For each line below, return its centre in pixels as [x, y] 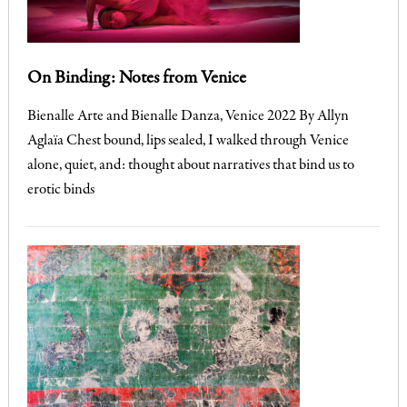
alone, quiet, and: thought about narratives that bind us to [190, 165]
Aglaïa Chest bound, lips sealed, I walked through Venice [188, 141]
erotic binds [60, 190]
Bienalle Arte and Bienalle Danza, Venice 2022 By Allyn [188, 116]
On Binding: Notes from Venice [136, 78]
